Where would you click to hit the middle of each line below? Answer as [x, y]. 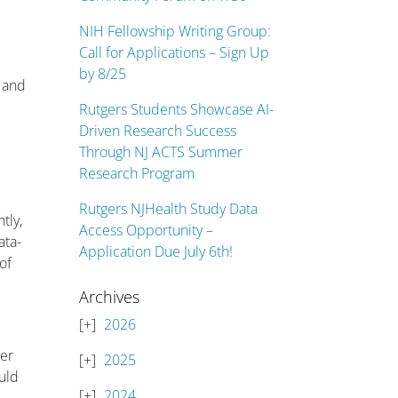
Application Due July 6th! [156, 251]
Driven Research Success [158, 131]
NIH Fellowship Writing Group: [175, 31]
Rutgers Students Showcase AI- [177, 109]
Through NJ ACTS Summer [161, 152]
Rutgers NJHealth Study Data [169, 209]
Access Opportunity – [147, 230]
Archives [110, 297]
